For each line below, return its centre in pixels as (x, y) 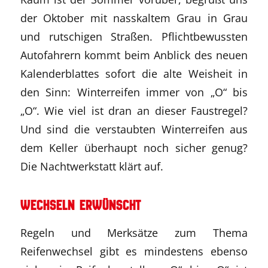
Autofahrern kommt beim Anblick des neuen (134, 54)
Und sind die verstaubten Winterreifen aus (134, 129)
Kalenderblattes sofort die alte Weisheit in (134, 73)
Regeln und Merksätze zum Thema (134, 233)
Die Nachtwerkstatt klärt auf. (92, 166)
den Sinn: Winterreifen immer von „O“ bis (134, 92)
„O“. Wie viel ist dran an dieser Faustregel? (134, 110)
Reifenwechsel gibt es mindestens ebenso (134, 251)
